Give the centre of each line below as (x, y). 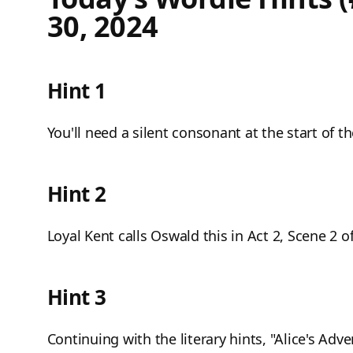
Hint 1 (76, 91)
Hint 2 (76, 194)
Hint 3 (76, 297)
